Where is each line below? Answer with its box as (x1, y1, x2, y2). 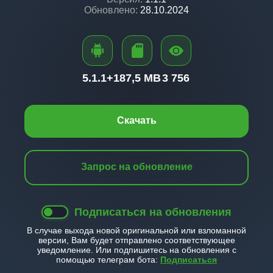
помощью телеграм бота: (56, 255, 160, 264)
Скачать (116, 115, 157, 126)
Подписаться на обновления (74, 206, 232, 218)
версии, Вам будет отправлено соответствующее (38, 235, 235, 245)
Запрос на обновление (80, 161, 193, 172)
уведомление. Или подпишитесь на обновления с (37, 245, 236, 255)
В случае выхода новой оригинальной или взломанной (27, 225, 246, 235)
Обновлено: (84, 5, 138, 15)
